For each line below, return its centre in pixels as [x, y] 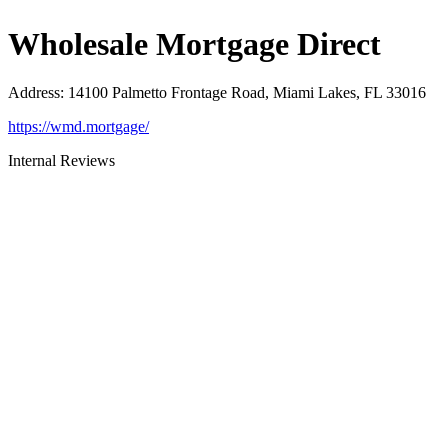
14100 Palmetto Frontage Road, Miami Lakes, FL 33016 [247, 93]
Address [34, 93]
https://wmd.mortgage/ [78, 127]
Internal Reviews [61, 161]
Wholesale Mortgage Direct [194, 43]
